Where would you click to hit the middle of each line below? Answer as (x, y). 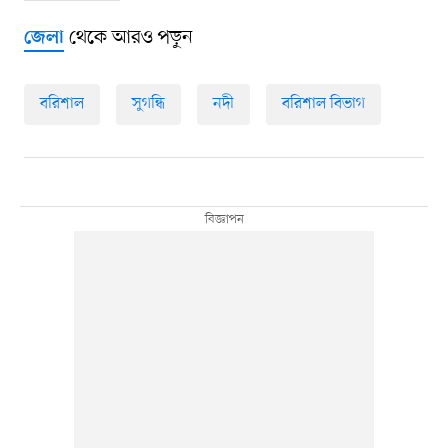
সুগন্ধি (148, 104)
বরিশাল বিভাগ (323, 104)
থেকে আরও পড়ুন (128, 38)
